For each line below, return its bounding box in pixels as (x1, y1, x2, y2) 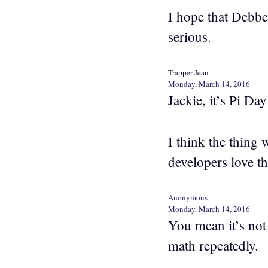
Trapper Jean (168, 67, 209, 78)
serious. (168, 27, 211, 45)
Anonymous (168, 192, 208, 203)
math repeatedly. (168, 236, 258, 255)
